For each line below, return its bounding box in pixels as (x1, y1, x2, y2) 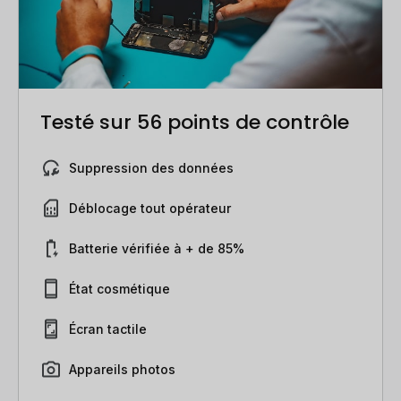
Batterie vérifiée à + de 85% (69, 240, 244, 256)
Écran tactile (69, 320, 147, 337)
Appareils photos (69, 361, 175, 377)
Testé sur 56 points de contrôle (40, 107, 349, 136)
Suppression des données (69, 159, 234, 175)
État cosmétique (69, 280, 170, 296)
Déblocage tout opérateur (69, 200, 231, 216)
